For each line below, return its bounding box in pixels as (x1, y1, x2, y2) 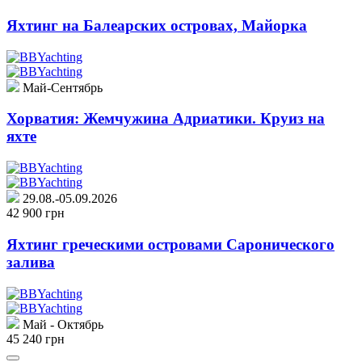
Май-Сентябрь (19, 80, 103, 95)
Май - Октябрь (19, 317, 103, 331)
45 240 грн (6, 331, 65, 346)
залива (6, 253, 55, 271)
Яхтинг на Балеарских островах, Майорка (6, 17, 307, 35)
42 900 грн (6, 206, 65, 221)
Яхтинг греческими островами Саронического (6, 235, 335, 253)
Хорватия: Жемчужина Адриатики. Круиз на (6, 110, 325, 128)
